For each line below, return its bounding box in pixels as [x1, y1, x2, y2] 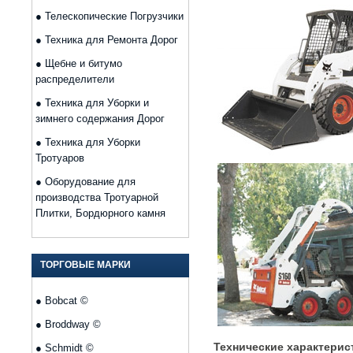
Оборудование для [45, 176, 136, 188]
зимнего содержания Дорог [35, 113, 165, 124]
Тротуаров [35, 152, 84, 164]
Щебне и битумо [45, 58, 122, 69]
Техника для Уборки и [45, 97, 149, 109]
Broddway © [45, 318, 101, 330]
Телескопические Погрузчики [45, 10, 184, 22]
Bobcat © [45, 295, 88, 307]
